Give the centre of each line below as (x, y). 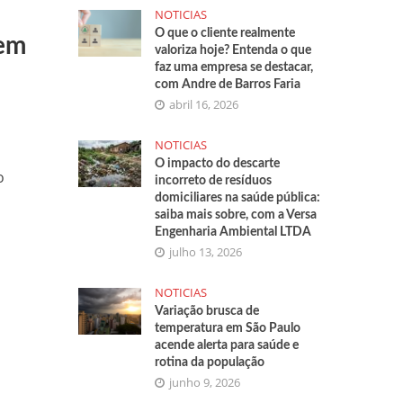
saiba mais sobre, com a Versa (236, 215)
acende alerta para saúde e (227, 345)
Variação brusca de (207, 311)
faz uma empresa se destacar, (234, 67)
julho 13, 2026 (206, 252)
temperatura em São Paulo (228, 328)
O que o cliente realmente (225, 33)
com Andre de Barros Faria (228, 85)
